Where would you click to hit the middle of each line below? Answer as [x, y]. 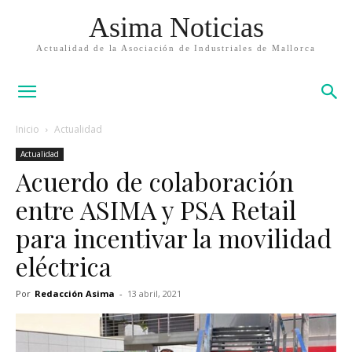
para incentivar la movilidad [174, 238]
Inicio [27, 129]
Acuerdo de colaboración [155, 181]
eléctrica [64, 266]
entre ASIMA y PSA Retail [156, 209]
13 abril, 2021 [154, 293]
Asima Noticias [176, 27]
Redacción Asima [75, 293]
